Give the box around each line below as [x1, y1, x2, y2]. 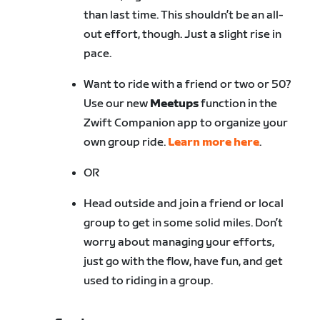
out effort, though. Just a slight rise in [84, 28, 282, 42]
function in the [199, 97, 278, 111]
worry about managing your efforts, [84, 236, 275, 250]
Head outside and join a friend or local [84, 197, 284, 211]
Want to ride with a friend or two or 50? [84, 78, 292, 92]
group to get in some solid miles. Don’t [84, 216, 284, 231]
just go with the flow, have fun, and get [84, 255, 284, 269]
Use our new [84, 97, 151, 111]
